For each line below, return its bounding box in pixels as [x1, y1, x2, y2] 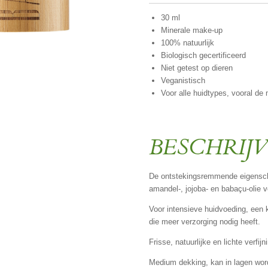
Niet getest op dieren [160, 63, 233, 73]
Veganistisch [160, 76, 205, 86]
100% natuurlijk [160, 38, 214, 48]
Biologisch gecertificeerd [160, 51, 246, 60]
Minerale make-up [160, 26, 223, 35]
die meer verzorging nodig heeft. [149, 217, 260, 227]
